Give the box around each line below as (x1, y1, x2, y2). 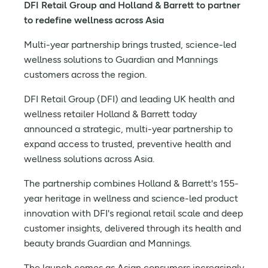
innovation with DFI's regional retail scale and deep (24, 208, 243, 219)
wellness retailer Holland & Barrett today (24, 108, 197, 120)
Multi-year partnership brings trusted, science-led (24, 39, 236, 50)
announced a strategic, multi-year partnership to (24, 123, 233, 135)
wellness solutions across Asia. (24, 153, 154, 165)
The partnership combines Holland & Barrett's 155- (24, 178, 239, 189)
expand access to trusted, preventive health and (24, 138, 231, 150)
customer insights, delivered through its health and (24, 223, 241, 234)
